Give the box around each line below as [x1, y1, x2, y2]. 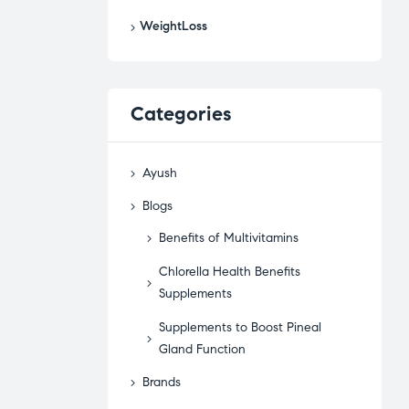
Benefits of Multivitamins [159, 230, 299, 246]
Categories [131, 100, 231, 126]
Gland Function [159, 341, 246, 357]
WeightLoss [140, 18, 207, 35]
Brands [142, 374, 181, 391]
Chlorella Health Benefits [159, 263, 301, 279]
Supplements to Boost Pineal [159, 319, 322, 335]
